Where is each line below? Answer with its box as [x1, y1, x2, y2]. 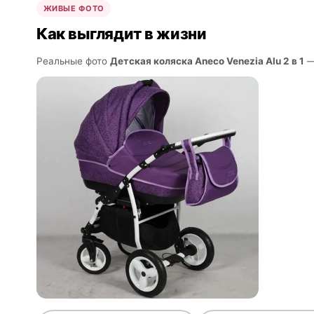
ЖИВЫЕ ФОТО [43, 4, 104, 14]
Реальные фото [36, 55, 110, 67]
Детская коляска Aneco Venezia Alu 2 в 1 [110, 55, 304, 67]
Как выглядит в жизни [36, 25, 207, 43]
